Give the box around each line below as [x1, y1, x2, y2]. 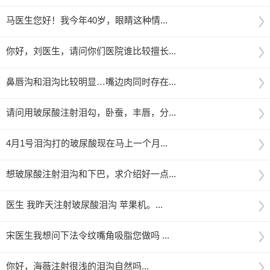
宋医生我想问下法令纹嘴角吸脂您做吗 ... [6, 230, 169, 240]
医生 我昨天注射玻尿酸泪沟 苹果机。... [6, 199, 163, 210]
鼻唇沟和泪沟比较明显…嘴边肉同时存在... [6, 77, 176, 87]
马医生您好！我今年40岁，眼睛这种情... [6, 15, 168, 25]
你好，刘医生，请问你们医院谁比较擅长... [6, 46, 176, 56]
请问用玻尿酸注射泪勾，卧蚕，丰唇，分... [6, 107, 176, 118]
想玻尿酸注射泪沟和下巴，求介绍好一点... [6, 169, 176, 179]
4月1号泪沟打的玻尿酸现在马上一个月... [6, 138, 168, 148]
